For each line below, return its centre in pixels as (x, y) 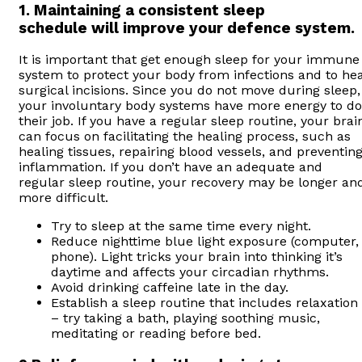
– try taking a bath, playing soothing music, (185, 318)
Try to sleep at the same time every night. (181, 226)
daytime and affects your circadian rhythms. (190, 272)
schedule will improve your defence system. (187, 28)
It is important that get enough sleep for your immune (189, 60)
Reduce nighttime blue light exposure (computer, (205, 242)
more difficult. (63, 198)
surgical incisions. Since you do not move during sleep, (189, 90)
